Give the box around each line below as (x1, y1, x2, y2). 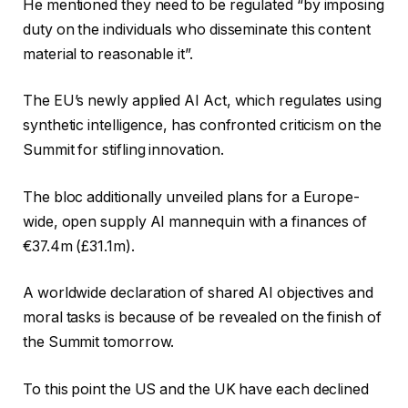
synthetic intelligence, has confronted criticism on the (23, 117, 382, 135)
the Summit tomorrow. (23, 333, 175, 352)
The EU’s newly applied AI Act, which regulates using (23, 92, 382, 110)
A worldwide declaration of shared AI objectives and (23, 284, 373, 302)
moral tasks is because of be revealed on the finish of (23, 309, 382, 327)
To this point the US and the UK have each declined (23, 380, 370, 398)
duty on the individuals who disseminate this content (23, 20, 371, 38)
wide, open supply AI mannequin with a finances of (23, 212, 368, 230)
